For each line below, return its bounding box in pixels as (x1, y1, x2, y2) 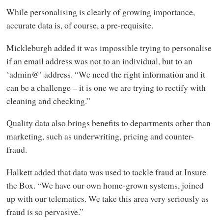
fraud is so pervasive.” (6, 205, 83, 218)
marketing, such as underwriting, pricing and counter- (6, 130, 194, 142)
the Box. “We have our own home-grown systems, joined (6, 179, 204, 191)
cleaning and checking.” (6, 94, 90, 107)
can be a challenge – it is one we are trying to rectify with (6, 81, 206, 93)
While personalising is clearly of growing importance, (6, 6, 195, 18)
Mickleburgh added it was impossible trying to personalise (6, 41, 212, 54)
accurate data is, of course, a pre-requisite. (6, 19, 153, 31)
